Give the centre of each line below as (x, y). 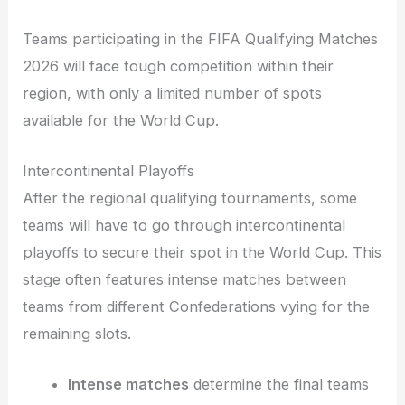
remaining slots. (77, 333)
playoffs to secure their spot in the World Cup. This (202, 252)
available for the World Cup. (121, 120)
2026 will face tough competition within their (179, 66)
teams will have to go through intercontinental (184, 225)
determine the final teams (278, 385)
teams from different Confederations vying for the (197, 306)
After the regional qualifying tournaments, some (190, 198)
